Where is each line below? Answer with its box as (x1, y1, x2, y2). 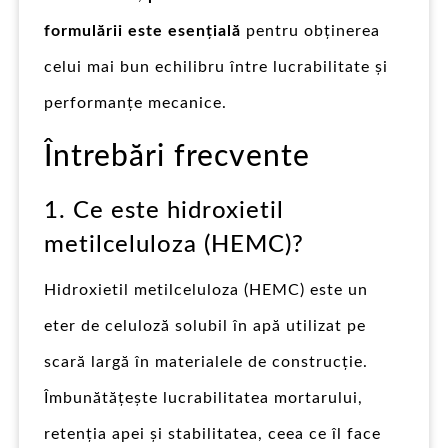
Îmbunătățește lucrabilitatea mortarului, (44, 389, 363, 406)
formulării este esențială (44, 22, 241, 39)
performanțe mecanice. (44, 94, 227, 111)
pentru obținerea (241, 22, 380, 39)
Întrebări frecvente (44, 141, 310, 172)
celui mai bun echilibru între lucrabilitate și (44, 58, 388, 75)
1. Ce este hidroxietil (44, 198, 284, 223)
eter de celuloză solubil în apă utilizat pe (44, 317, 366, 334)
